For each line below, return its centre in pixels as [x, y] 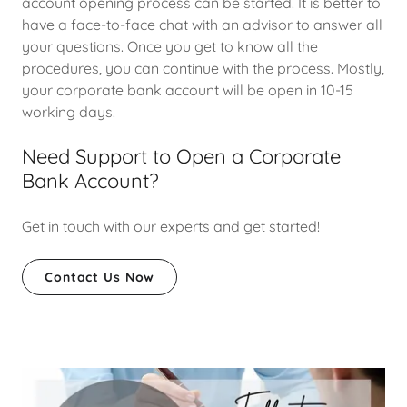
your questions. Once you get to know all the [170, 46]
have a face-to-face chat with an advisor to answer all [202, 25]
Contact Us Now [100, 277]
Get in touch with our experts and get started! [171, 226]
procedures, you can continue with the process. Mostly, [203, 68]
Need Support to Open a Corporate [181, 156]
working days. [69, 112]
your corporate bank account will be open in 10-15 [188, 90]
